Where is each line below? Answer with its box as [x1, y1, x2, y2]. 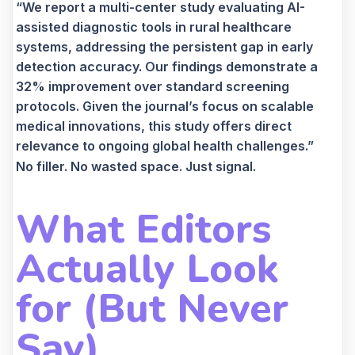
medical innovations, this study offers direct [16, 118, 292, 135]
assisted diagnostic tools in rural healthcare [16, 19, 292, 36]
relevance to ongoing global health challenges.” [16, 138, 314, 155]
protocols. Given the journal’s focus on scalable [16, 98, 314, 115]
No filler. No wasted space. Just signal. [16, 158, 256, 175]
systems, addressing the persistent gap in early [16, 39, 313, 55]
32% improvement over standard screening [16, 78, 289, 95]
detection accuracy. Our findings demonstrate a [16, 59, 318, 75]
